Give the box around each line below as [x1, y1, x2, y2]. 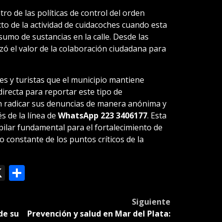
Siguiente [131, 196, 170, 207]
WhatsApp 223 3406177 [57, 110, 147, 121]
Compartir [24, 162, 100, 183]
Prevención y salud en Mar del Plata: [27, 208, 170, 219]
